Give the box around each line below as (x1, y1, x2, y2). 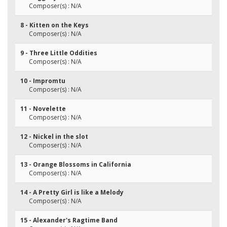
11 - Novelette (20, 104, 66, 113)
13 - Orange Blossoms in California (20, 160, 131, 169)
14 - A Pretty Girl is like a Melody (20, 188, 124, 197)
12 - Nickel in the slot (20, 132, 88, 141)
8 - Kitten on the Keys (20, 21, 89, 29)
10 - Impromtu (20, 77, 65, 85)
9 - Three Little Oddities (20, 49, 97, 57)
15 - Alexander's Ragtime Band (20, 216, 118, 224)
